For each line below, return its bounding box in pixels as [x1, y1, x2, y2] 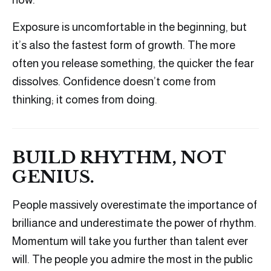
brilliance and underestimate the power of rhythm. [12, 217, 256, 230]
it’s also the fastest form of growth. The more [12, 39, 235, 52]
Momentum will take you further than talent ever [12, 235, 248, 248]
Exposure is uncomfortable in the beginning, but [12, 21, 247, 34]
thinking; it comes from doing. [12, 93, 157, 106]
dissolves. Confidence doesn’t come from [12, 75, 216, 88]
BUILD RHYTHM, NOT [12, 147, 226, 169]
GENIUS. [12, 166, 95, 188]
